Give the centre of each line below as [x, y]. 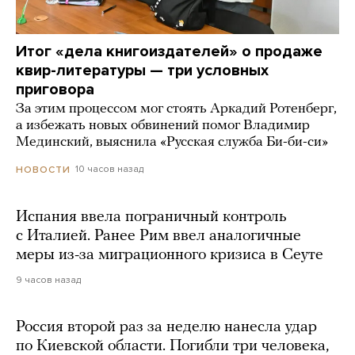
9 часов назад [48, 279]
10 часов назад [109, 169]
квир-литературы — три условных [142, 71]
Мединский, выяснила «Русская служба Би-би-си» [172, 143]
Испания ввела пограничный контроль [151, 217]
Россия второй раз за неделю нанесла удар [166, 327]
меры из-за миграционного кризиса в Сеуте [170, 255]
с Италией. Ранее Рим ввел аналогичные [158, 236]
